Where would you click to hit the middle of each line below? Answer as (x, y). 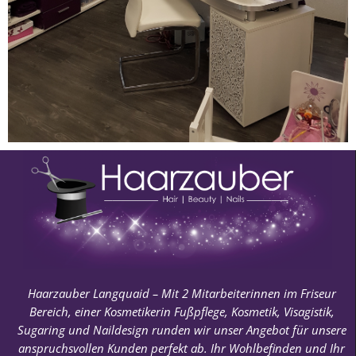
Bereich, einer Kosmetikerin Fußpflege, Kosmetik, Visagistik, (182, 312)
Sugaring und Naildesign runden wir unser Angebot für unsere (182, 330)
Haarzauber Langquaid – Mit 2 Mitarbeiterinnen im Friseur (182, 294)
